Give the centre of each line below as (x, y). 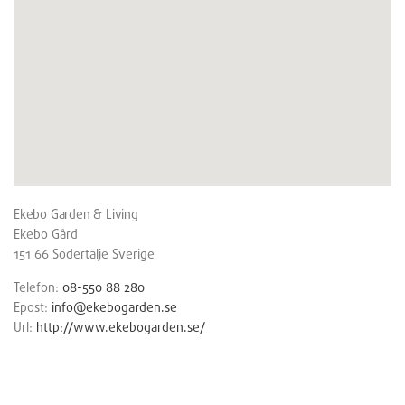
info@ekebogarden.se (114, 307)
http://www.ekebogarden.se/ (121, 327)
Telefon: (38, 287)
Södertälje (82, 254)
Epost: (33, 307)
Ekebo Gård (46, 234)
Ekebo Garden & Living (76, 214)
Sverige (133, 254)
